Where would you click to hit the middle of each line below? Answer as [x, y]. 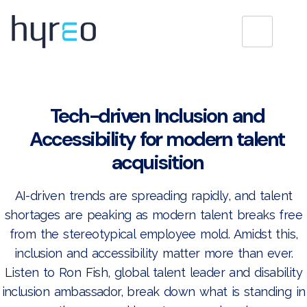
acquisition [157, 162]
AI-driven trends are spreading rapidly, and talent [153, 195]
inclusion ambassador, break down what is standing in [153, 291]
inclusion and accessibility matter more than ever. [153, 253]
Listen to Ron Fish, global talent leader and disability [153, 272]
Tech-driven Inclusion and [157, 115]
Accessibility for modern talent [157, 139]
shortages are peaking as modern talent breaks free [153, 214]
